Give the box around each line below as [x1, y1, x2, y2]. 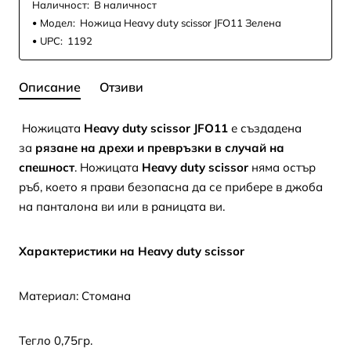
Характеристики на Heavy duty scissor [19, 244, 244, 259]
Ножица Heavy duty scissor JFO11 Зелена [80, 16, 281, 30]
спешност [19, 160, 74, 175]
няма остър [248, 160, 316, 175]
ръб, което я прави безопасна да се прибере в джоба [19, 179, 323, 195]
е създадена [228, 121, 302, 136]
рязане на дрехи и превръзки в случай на [35, 140, 284, 156]
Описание [19, 79, 81, 96]
